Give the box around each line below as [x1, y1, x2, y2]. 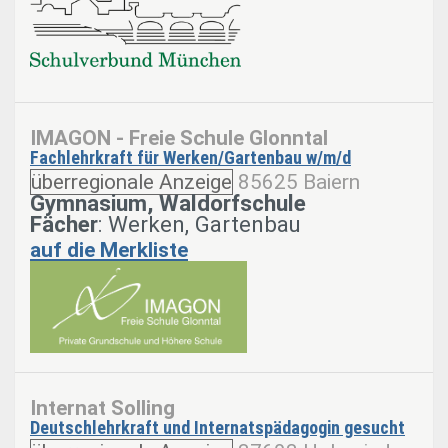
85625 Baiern [238, 169, 360, 194]
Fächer [30, 210, 98, 237]
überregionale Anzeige [31, 169, 232, 194]
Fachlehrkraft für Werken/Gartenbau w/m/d [30, 146, 351, 168]
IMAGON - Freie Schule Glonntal [30, 125, 328, 150]
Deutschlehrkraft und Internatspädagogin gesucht [30, 417, 405, 439]
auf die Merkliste [30, 237, 188, 262]
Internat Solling [30, 396, 175, 421]
